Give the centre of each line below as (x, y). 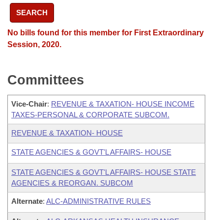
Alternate (27, 201)
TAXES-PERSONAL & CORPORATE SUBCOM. (90, 114)
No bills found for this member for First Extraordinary (106, 32)
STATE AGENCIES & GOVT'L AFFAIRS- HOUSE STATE (104, 172)
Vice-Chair (29, 104)
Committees (46, 80)
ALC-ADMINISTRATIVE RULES (98, 201)
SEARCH (32, 13)
